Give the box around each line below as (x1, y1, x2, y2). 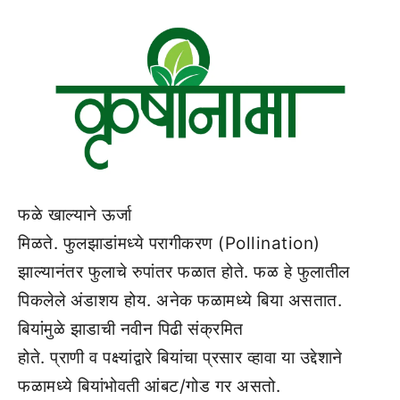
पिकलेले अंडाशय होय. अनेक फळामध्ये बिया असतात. (18, 289, 342, 311)
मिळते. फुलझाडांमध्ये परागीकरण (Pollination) (18, 232, 321, 254)
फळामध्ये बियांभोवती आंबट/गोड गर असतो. (18, 375, 280, 396)
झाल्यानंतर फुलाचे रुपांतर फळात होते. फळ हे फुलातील (18, 261, 350, 282)
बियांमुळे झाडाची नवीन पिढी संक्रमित (18, 318, 244, 339)
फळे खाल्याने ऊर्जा (18, 204, 131, 225)
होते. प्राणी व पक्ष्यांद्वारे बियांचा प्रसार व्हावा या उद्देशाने (18, 346, 343, 368)
